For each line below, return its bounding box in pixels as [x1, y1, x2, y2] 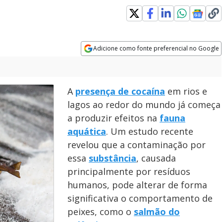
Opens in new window [81, 56, 162, 67]
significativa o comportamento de [67, 192, 213, 204]
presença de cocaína [75, 85, 165, 97]
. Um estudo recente [106, 125, 193, 137]
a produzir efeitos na [67, 112, 160, 124]
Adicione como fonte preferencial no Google [93, 44, 220, 53]
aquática [67, 125, 106, 137]
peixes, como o [67, 206, 134, 218]
